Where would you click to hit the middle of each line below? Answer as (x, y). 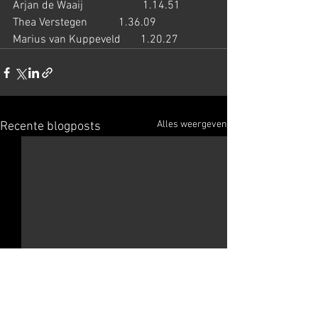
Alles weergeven (192, 125)
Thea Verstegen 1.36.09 (84, 23)
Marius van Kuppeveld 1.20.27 (95, 40)
